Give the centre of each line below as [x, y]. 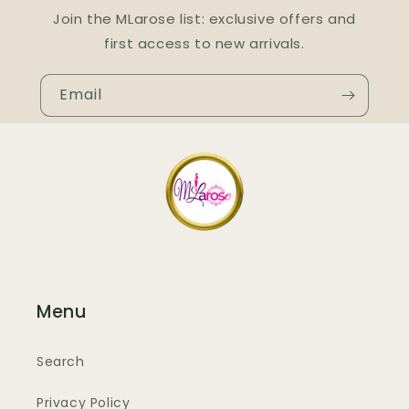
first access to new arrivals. [204, 44]
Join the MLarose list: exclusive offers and [204, 19]
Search [61, 362]
